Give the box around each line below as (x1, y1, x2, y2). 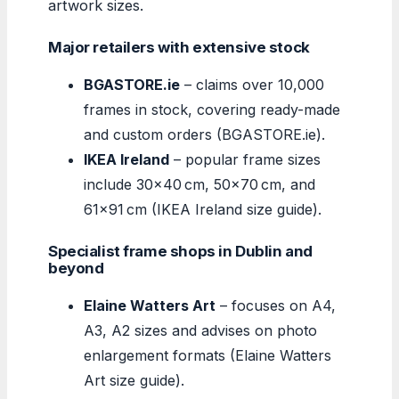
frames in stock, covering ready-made (84, 100, 340, 118)
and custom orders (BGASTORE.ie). (84, 125, 325, 143)
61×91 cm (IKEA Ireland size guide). (84, 199, 322, 218)
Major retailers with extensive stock (48, 37, 310, 56)
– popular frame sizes (169, 150, 321, 168)
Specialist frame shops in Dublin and (48, 241, 313, 260)
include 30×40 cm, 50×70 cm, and (84, 175, 315, 193)
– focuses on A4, (216, 296, 336, 314)
